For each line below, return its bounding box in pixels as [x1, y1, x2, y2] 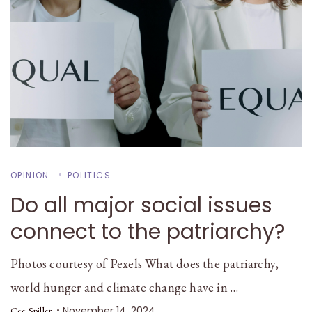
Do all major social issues [10, 191, 272, 220]
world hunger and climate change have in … [10, 279, 239, 295]
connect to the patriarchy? [10, 217, 285, 247]
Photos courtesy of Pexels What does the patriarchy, [10, 256, 279, 272]
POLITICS [67, 169, 111, 181]
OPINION [10, 169, 49, 181]
